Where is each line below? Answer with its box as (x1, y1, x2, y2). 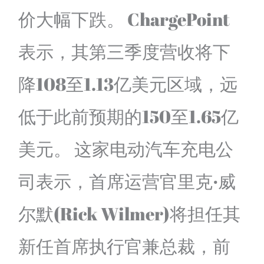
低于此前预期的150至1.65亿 (18, 104, 239, 129)
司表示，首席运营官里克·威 (18, 169, 236, 194)
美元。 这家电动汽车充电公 (18, 137, 234, 161)
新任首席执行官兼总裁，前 (18, 234, 231, 259)
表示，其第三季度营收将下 (18, 39, 231, 64)
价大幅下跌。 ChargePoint (18, 7, 230, 32)
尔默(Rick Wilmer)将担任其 (18, 202, 241, 226)
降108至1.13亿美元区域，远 (18, 72, 238, 97)
